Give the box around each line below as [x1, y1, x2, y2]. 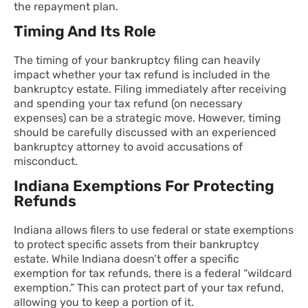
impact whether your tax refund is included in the [14, 68, 270, 82]
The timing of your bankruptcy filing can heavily [14, 54, 261, 67]
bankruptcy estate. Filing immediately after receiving [14, 82, 287, 96]
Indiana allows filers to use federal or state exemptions [14, 223, 294, 237]
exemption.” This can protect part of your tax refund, [14, 281, 284, 295]
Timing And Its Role [14, 22, 156, 41]
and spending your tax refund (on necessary [14, 97, 243, 111]
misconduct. [14, 155, 80, 168]
